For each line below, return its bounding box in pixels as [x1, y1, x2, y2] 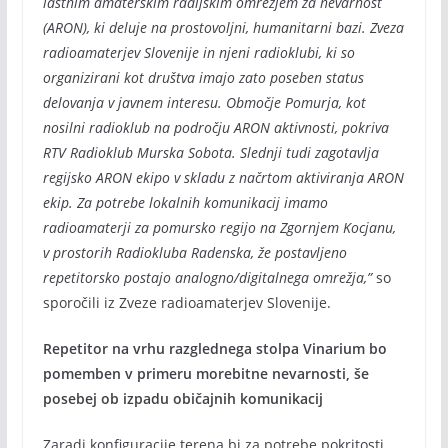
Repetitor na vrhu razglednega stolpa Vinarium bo [42, 339, 387, 358]
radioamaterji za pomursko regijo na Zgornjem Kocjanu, [42, 218, 396, 237]
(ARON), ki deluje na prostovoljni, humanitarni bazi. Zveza [42, 18, 404, 37]
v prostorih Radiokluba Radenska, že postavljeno [42, 243, 347, 262]
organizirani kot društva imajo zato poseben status [42, 68, 364, 87]
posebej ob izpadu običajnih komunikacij [42, 389, 323, 408]
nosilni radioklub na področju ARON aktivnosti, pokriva [42, 118, 389, 137]
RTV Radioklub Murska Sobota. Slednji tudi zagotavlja [42, 143, 379, 162]
